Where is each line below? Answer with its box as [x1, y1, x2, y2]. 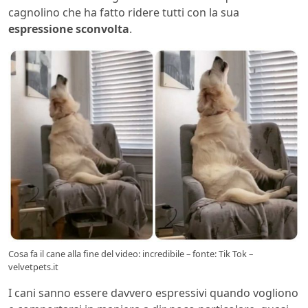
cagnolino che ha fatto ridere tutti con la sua [8, 4, 239, 20]
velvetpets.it [8, 261, 58, 274]
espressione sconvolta [8, 21, 129, 36]
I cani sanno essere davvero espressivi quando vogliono [8, 285, 298, 301]
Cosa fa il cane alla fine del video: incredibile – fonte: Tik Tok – [8, 247, 253, 261]
